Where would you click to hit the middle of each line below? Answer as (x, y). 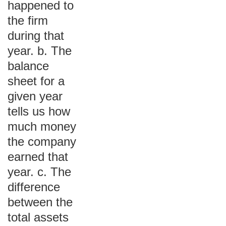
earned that (38, 157)
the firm (28, 20)
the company (42, 142)
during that (36, 36)
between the (40, 202)
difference (34, 187)
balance (28, 66)
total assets (38, 217)
